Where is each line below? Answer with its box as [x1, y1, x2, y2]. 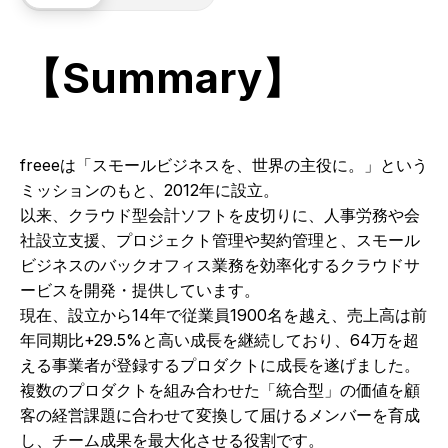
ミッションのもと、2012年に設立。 [20, 180, 279, 200]
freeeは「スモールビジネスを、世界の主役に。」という [20, 155, 428, 175]
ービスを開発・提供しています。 [20, 280, 260, 300]
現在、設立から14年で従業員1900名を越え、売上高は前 [20, 305, 427, 325]
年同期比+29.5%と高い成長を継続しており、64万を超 [20, 330, 419, 350]
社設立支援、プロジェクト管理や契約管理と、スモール [20, 230, 420, 250]
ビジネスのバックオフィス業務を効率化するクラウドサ [20, 255, 420, 275]
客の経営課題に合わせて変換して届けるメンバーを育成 [20, 405, 420, 425]
